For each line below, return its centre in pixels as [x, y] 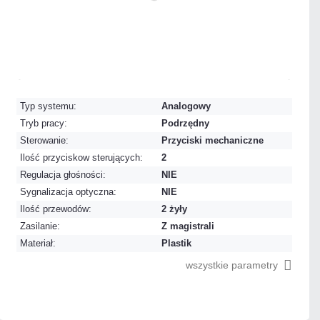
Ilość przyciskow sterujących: [82, 157]
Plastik [177, 243]
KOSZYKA [227, 19]
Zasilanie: [40, 226]
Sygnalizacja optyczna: [69, 192]
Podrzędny [186, 123]
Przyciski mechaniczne [213, 140]
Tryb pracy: [44, 123]
